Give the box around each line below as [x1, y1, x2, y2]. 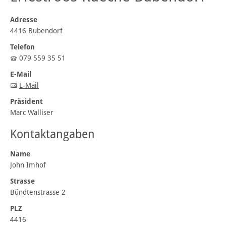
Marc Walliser [10, 108, 53, 117]
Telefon [10, 43, 35, 51]
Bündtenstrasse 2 [10, 188, 66, 197]
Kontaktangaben [10, 128, 95, 142]
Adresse [10, 16, 37, 24]
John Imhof [10, 161, 46, 169]
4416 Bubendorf [10, 27, 65, 35]
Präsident [10, 97, 43, 106]
